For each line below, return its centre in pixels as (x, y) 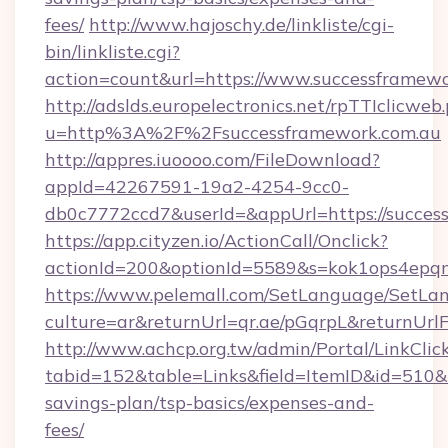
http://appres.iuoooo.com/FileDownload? (212, 159)
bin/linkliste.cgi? (112, 51)
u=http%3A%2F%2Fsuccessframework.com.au (243, 132)
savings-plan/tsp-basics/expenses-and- (209, 402)
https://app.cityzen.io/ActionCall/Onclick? (216, 240)
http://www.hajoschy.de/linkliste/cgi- (241, 24)
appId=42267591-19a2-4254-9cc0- (197, 186)
